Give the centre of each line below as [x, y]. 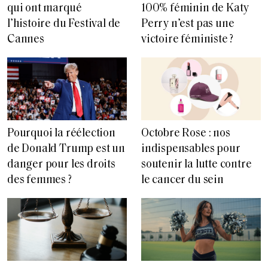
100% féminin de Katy [195, 9]
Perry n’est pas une [188, 25]
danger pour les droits [61, 165]
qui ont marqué [45, 9]
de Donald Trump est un [66, 150]
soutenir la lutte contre [197, 165]
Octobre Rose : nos [186, 134]
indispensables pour [191, 150]
